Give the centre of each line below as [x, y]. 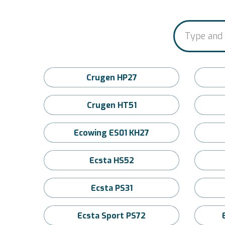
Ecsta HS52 [111, 160]
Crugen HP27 [111, 78]
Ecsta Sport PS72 [111, 216]
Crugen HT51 [111, 105]
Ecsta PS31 [111, 188]
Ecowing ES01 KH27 [111, 133]
